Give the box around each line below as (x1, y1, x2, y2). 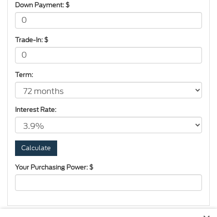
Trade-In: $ (15, 35, 48, 45)
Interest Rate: (15, 105, 56, 114)
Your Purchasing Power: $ (15, 162, 93, 172)
